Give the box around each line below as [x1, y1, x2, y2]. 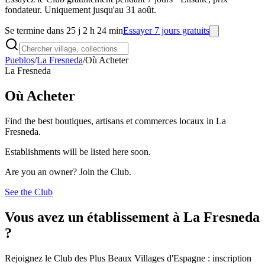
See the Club [5, 186, 53, 197]
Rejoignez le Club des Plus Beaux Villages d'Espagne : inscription [5, 253, 251, 263]
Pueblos [5, 55, 34, 65]
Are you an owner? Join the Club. [5, 166, 131, 177]
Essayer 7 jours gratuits [123, 25, 209, 35]
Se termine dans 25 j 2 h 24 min [5, 25, 123, 35]
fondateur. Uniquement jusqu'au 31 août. [5, 5, 156, 15]
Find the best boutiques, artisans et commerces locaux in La [5, 115, 226, 126]
